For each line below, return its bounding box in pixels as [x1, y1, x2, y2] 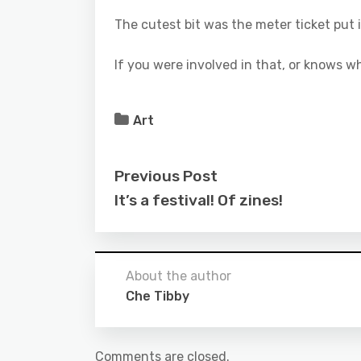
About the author [126, 268, 231, 284]
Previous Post [114, 167, 218, 185]
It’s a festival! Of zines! [114, 191, 283, 210]
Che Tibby [126, 288, 189, 304]
